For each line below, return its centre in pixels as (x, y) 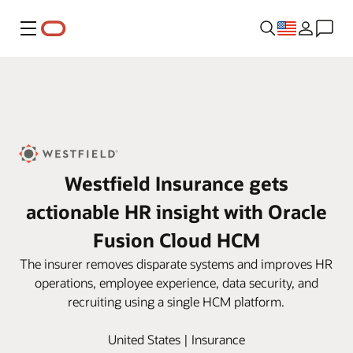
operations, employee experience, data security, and (176, 283)
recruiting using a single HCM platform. (176, 302)
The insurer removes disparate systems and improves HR (176, 264)
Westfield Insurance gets (176, 184)
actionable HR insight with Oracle (176, 212)
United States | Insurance (176, 340)
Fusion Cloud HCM (176, 240)
